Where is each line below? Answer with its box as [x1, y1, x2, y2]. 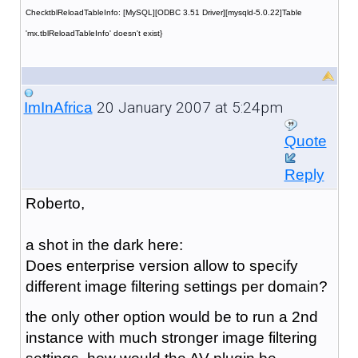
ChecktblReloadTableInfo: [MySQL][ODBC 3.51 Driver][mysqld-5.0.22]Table [25, 7, 302, 17]
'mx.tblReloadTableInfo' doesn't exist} [25, 28, 162, 38]
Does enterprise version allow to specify [25, 257, 298, 274]
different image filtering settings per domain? [25, 277, 328, 295]
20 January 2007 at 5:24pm [92, 97, 283, 117]
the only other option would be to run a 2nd [25, 308, 318, 325]
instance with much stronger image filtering [25, 328, 317, 346]
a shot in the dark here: [25, 236, 183, 253]
